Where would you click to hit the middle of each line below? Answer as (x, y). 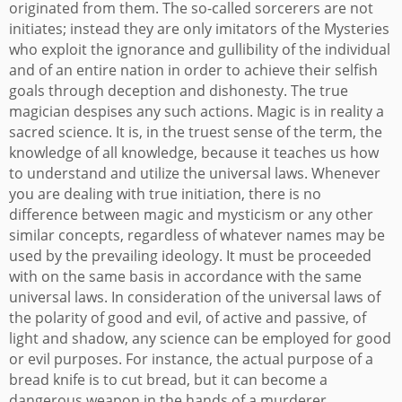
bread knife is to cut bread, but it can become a (168, 380)
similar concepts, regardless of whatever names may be (197, 236)
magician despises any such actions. (131, 112)
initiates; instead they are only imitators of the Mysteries (199, 29)
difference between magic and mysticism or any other (191, 215)
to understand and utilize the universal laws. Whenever (195, 174)
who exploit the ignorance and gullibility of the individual (200, 50)
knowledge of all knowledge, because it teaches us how (194, 153)
